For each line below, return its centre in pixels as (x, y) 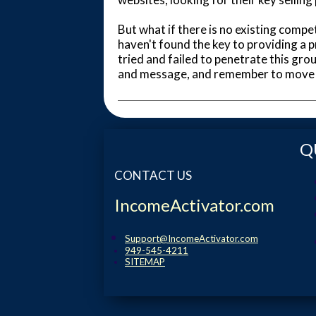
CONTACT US (153, 175)
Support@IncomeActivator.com (192, 238)
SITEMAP (145, 262)
